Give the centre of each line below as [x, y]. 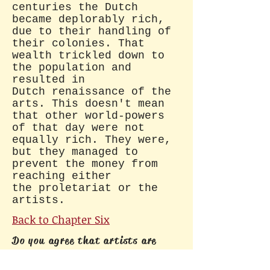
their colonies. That [78, 43]
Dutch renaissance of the [92, 92]
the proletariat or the [85, 188]
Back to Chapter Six [61, 219]
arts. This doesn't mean [88, 104]
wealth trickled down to [88, 55]
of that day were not [78, 128]
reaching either [62, 176]
